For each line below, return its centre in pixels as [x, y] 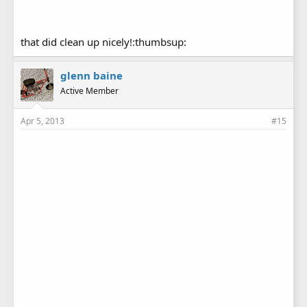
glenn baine [91, 76]
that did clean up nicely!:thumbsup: [103, 42]
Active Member [89, 91]
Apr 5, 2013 [42, 121]
